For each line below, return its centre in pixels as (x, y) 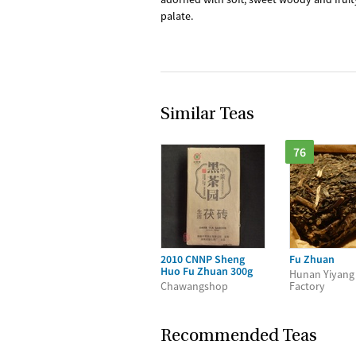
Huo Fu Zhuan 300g (207, 271)
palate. (177, 16)
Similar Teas (207, 115)
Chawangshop (194, 286)
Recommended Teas (239, 337)
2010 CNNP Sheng (203, 259)
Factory (307, 286)
